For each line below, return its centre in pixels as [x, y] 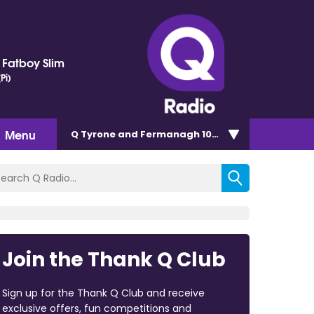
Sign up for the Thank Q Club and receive [103, 293]
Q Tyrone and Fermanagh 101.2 [147, 134]
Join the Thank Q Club [114, 259]
